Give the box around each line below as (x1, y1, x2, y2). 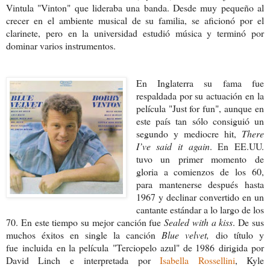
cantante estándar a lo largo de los (136, 203, 264, 216)
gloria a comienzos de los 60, (136, 165, 264, 178)
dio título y (216, 228, 264, 242)
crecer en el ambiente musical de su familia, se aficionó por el (6, 14, 264, 27)
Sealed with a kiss (164, 216, 233, 229)
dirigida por (219, 241, 265, 254)
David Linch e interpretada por (6, 254, 160, 267)
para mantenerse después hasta (136, 178, 264, 191)
